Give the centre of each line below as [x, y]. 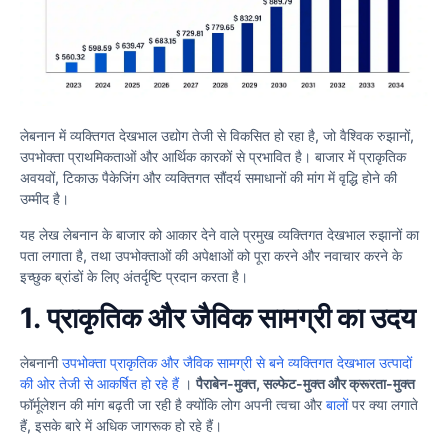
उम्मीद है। [44, 199]
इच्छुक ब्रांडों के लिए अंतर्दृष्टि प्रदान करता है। [134, 276]
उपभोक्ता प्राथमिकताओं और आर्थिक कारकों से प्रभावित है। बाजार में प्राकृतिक [213, 157]
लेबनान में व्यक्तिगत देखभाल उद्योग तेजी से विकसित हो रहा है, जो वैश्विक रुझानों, [217, 136]
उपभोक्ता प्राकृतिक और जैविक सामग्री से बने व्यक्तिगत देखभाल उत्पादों [237, 363]
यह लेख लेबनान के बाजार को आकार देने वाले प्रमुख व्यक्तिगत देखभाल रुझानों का [219, 234]
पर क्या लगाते [383, 405]
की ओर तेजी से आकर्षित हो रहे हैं [99, 384]
